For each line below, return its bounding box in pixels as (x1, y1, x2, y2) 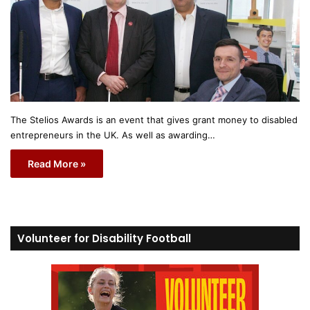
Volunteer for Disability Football (17, 231, 191, 246)
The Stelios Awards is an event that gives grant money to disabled (10, 114, 298, 126)
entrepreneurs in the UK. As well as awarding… (10, 129, 215, 141)
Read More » (28, 158, 86, 170)
